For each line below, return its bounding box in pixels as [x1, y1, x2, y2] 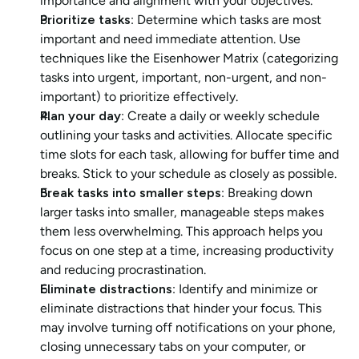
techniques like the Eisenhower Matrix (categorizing [40, 50, 338, 67]
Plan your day [40, 108, 121, 124]
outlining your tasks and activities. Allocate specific [40, 127, 333, 143]
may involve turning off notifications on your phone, [40, 320, 336, 336]
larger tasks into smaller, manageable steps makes [40, 204, 324, 220]
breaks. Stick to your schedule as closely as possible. [40, 166, 337, 182]
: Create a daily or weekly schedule [121, 108, 320, 124]
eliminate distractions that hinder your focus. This [40, 301, 321, 317]
